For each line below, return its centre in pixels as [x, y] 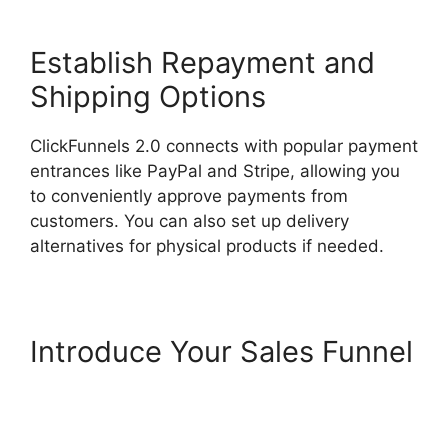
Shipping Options [148, 96]
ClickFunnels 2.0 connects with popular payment [224, 145]
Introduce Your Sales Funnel [221, 351]
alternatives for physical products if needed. [207, 245]
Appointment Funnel [168, 419]
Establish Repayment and [202, 62]
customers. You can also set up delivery [189, 220]
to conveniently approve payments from [189, 195]
